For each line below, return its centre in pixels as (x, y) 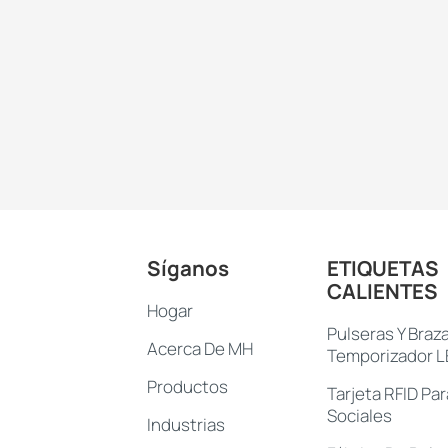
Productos (187, 387)
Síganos (187, 268)
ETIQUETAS (382, 268)
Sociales (359, 416)
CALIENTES (382, 291)
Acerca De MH (199, 349)
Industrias (185, 425)
